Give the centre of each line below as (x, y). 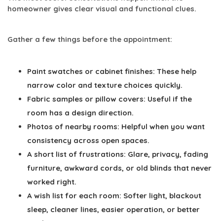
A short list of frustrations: (76, 154)
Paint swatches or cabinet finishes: (91, 71)
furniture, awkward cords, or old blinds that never (119, 168)
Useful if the (169, 99)
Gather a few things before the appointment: (90, 39)
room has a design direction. (80, 112)
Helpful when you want (162, 126)
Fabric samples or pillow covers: (86, 99)
